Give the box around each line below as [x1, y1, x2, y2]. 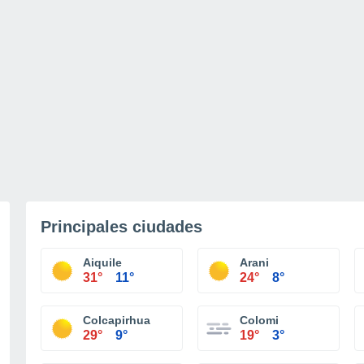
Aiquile [83, 256, 122, 269]
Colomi [240, 314, 279, 327]
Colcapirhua [83, 314, 150, 327]
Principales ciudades [41, 218, 202, 236]
